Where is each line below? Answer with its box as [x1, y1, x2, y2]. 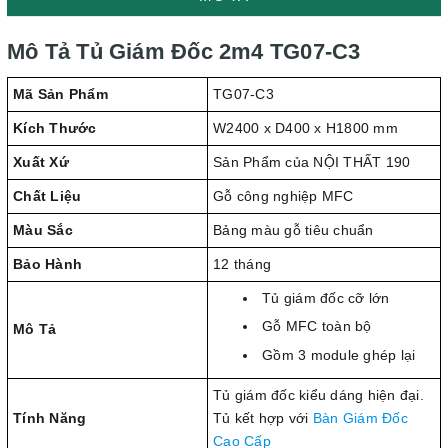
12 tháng [213, 255, 271, 272]
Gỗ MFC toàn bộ [262, 318, 372, 335]
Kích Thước [13, 119, 97, 136]
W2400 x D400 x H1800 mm [213, 119, 398, 136]
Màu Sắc [13, 221, 73, 238]
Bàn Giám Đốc [312, 409, 408, 426]
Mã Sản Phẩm [13, 85, 108, 102]
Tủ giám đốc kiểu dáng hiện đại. [213, 386, 424, 403]
